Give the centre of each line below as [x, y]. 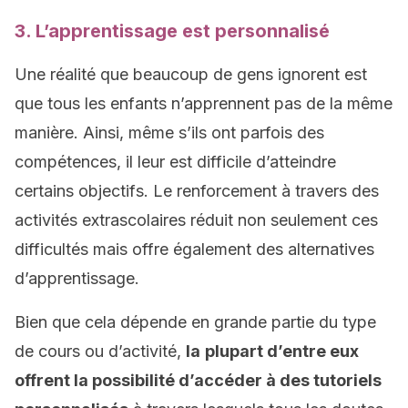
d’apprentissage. [77, 278]
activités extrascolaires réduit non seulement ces [196, 220]
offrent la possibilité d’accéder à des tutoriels [198, 380]
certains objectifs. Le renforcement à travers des [197, 191]
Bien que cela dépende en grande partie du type [195, 322]
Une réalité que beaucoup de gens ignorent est [191, 74]
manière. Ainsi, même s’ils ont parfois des [169, 133]
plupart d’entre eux [282, 351]
